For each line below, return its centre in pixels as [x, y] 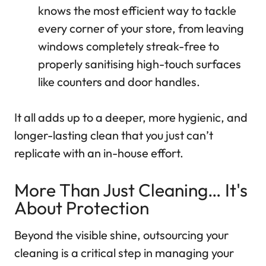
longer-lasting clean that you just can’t [114, 135]
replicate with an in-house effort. [99, 153]
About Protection [82, 208]
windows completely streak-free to [129, 46]
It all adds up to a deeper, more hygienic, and [131, 118]
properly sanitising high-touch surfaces [140, 64]
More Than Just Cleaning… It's [131, 190]
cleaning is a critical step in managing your [124, 253]
